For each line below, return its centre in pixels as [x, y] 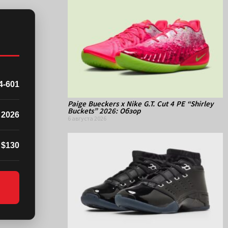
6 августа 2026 [87, 119]
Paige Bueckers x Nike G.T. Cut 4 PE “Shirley [140, 104]
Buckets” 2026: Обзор [104, 111]
